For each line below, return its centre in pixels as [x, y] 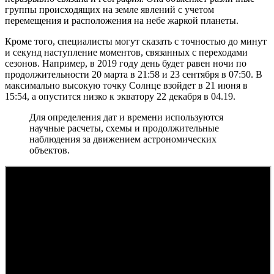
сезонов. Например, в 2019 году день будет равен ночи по [126, 64]
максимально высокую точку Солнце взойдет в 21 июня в [126, 86]
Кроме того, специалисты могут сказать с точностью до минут [136, 42]
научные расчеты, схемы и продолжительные [124, 128]
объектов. [50, 150]
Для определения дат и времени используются [126, 117]
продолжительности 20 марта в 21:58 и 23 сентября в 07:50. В [134, 75]
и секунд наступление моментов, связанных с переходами [126, 53]
